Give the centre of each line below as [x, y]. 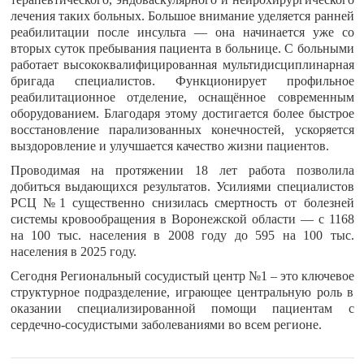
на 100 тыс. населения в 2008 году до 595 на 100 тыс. [182, 235]
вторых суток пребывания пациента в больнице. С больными [182, 48]
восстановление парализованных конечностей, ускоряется [182, 130]
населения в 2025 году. [73, 251]
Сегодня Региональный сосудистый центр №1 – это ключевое [182, 276]
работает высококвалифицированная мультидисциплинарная [182, 65]
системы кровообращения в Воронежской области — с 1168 [182, 219]
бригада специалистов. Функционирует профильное [182, 81]
